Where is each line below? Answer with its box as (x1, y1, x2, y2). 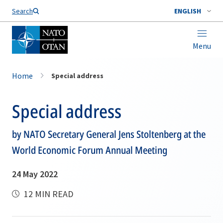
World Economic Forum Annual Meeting (12, 143, 167, 157)
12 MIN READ (22, 188, 73, 200)
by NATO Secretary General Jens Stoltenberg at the (12, 127, 206, 141)
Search (12, 6, 33, 15)
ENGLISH (174, 6, 201, 15)
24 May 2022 (12, 168, 58, 180)
